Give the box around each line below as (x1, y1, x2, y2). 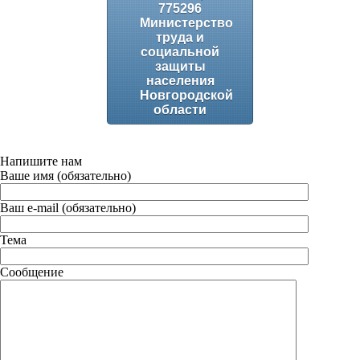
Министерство (140, 16, 233, 30)
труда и (156, 31, 204, 44)
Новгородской (140, 88, 233, 102)
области (153, 103, 207, 117)
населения (145, 74, 215, 88)
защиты (154, 59, 206, 73)
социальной (141, 45, 219, 59)
